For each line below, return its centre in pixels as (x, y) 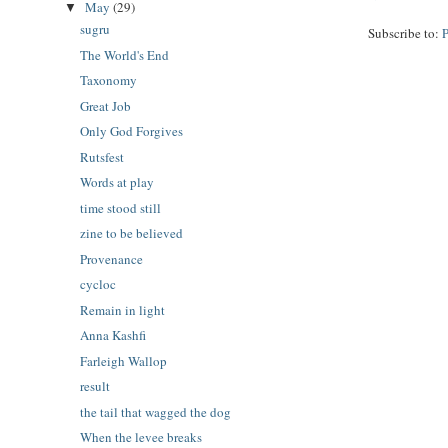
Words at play (117, 182)
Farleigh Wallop (124, 360)
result (95, 386)
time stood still (121, 207)
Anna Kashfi (113, 335)
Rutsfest (102, 156)
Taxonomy (109, 80)
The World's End (125, 54)
